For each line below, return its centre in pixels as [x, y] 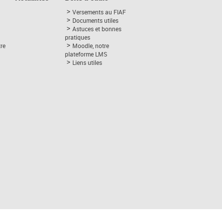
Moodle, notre [90, 46]
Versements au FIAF [99, 12]
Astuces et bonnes [97, 29]
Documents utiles [95, 20]
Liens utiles [87, 62]
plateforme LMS [86, 54]
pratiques [77, 37]
